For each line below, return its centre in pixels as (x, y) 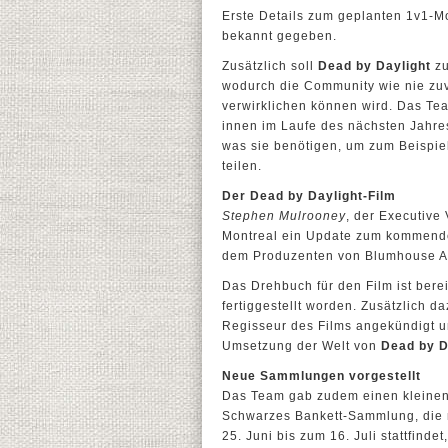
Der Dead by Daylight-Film (309, 196)
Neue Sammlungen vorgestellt (321, 376)
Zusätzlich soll (270, 66)
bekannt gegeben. (279, 36)
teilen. (242, 166)
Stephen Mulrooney (284, 216)
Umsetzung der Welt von (301, 346)
